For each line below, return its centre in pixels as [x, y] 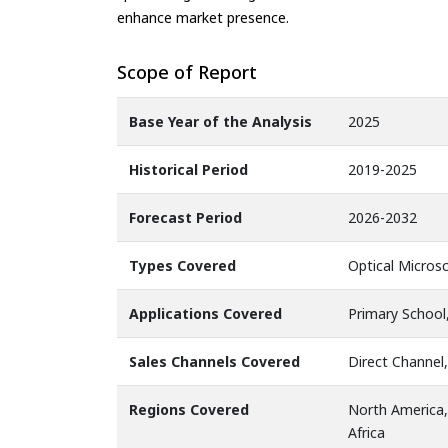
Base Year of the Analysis [220, 122]
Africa [366, 433]
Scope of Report [187, 71]
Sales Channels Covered [214, 362]
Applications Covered [205, 314]
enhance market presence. [203, 17]
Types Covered [182, 266]
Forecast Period [185, 218]
